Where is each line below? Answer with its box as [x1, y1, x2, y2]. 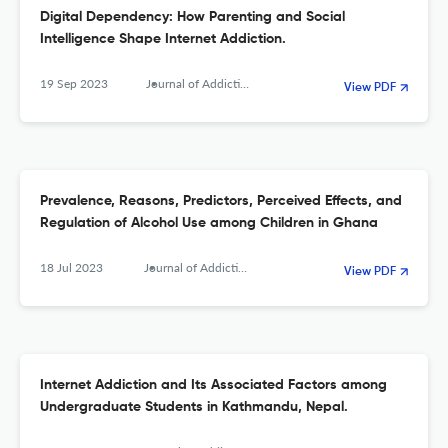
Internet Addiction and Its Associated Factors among [40, 378, 387, 393]
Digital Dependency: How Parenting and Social [40, 10, 345, 25]
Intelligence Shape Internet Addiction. [40, 32, 286, 47]
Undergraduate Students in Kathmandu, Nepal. [40, 400, 348, 415]
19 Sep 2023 [40, 76, 108, 92]
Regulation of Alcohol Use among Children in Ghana [40, 216, 378, 231]
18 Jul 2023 [40, 260, 103, 276]
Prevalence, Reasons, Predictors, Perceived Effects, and [40, 194, 402, 209]
